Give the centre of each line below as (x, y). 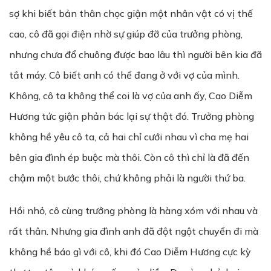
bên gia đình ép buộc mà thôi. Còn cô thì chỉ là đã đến (129, 157)
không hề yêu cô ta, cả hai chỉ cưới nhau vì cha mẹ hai (129, 137)
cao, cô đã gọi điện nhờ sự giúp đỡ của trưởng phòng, (126, 34)
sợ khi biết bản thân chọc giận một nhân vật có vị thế (131, 13)
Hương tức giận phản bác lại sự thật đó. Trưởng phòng (132, 116)
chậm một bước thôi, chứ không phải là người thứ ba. (127, 178)
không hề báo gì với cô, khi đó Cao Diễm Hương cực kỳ (130, 252)
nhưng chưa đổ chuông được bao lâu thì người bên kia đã (135, 54)
